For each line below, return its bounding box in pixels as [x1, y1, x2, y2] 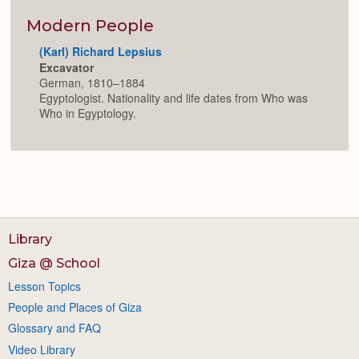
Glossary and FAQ [8, 320, 101, 337]
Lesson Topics [8, 277, 81, 294]
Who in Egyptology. [39, 105, 136, 122]
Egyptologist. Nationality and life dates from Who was [39, 90, 308, 107]
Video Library [8, 341, 75, 357]
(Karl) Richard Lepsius [39, 42, 162, 59]
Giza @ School [8, 255, 100, 271]
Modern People [26, 15, 154, 35]
